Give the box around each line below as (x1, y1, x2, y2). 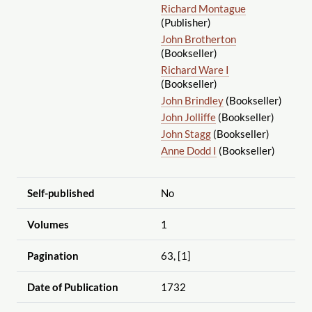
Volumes (26, 217, 69, 231)
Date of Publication (26, 280, 118, 293)
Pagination (26, 249, 79, 262)
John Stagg (160, 127, 211, 140)
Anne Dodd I (160, 143, 217, 157)
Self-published (26, 186, 95, 199)
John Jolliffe (160, 110, 216, 123)
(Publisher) (160, 15, 211, 29)
